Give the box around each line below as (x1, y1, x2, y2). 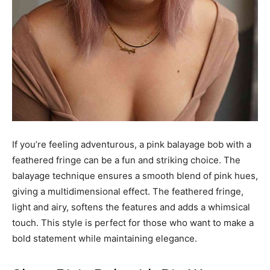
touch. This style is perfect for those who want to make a (12, 216, 254, 228)
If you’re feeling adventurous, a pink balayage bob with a (12, 138, 251, 150)
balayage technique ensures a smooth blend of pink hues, (12, 169, 258, 181)
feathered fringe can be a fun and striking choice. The (12, 154, 240, 166)
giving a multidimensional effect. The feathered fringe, (12, 185, 243, 197)
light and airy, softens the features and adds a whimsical (12, 201, 250, 213)
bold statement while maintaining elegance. (12, 232, 197, 244)
